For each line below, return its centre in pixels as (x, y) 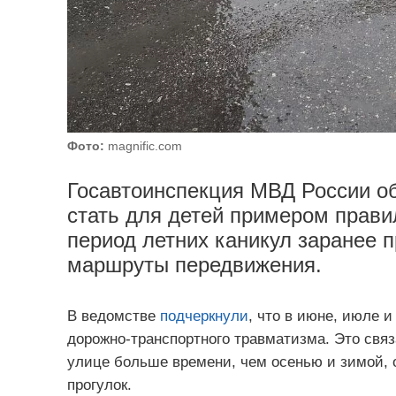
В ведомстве (113, 316)
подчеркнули (204, 316)
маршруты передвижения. (194, 265)
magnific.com (143, 146)
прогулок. (99, 385)
